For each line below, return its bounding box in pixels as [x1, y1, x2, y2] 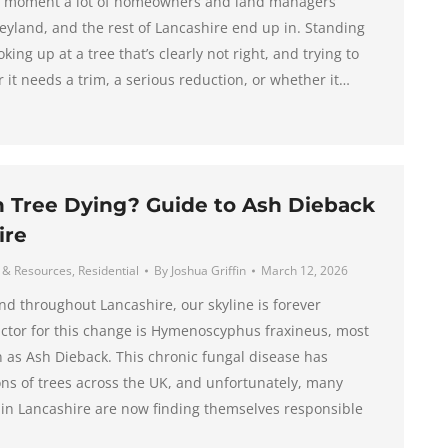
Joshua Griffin [170, 262, 246, 279]
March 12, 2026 [260, 262, 348, 279]
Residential [77, 262, 139, 279]
